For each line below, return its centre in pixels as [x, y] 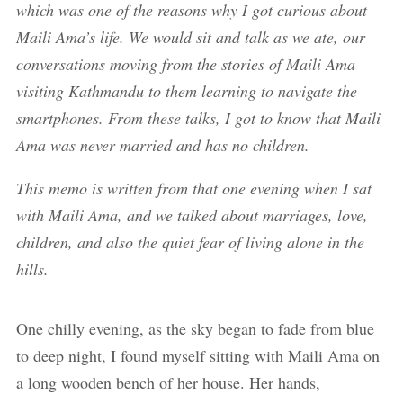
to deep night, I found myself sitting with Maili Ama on [197, 355]
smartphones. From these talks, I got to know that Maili [198, 118]
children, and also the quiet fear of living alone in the [190, 242]
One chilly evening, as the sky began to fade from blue [195, 328]
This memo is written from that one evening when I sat [193, 188]
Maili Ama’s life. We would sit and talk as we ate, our [190, 37]
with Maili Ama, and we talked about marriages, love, [192, 215]
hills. [32, 269]
